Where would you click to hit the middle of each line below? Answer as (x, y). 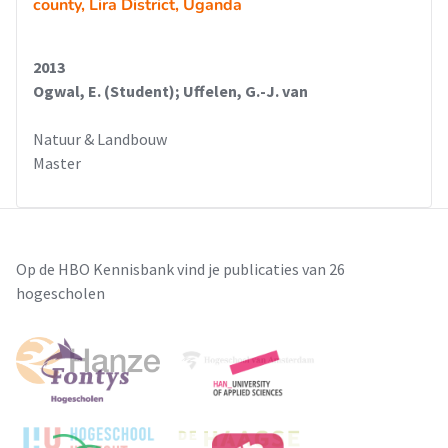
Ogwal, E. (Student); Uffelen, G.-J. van (170, 91)
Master (57, 163)
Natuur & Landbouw (100, 139)
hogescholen (60, 293)
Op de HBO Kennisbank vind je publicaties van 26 (180, 269)
